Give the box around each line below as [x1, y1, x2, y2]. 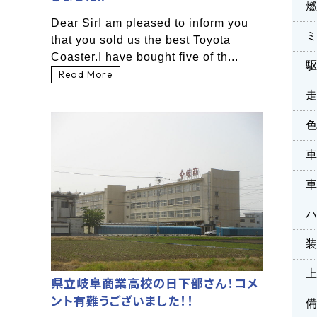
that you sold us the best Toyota [51, 34, 231, 47]
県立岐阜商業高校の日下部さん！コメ [51, 274, 258, 292]
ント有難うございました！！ [51, 292, 194, 310]
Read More [59, 68, 113, 81]
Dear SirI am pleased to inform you [51, 17, 248, 30]
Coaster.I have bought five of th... [51, 51, 238, 64]
